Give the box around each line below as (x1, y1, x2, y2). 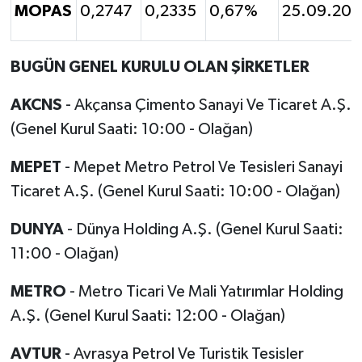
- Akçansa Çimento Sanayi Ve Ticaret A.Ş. (61, 96, 351, 113)
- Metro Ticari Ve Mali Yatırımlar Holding (65, 283, 343, 300)
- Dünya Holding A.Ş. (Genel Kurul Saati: (63, 221, 343, 238)
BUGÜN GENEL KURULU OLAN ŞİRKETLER (10, 58, 309, 75)
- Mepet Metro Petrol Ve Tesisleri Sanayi (61, 158, 343, 175)
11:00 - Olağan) (10, 245, 119, 262)
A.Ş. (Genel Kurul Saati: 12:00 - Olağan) (10, 307, 285, 324)
